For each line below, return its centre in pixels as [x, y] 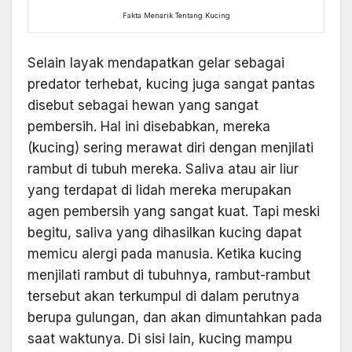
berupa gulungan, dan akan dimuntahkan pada [175, 318]
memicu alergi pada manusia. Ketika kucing [165, 254]
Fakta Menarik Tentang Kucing [176, 15]
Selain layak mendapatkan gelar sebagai [156, 63]
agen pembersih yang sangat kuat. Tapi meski [174, 212]
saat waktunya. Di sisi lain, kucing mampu [160, 339]
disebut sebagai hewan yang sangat [143, 106]
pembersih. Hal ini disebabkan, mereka [149, 127]
